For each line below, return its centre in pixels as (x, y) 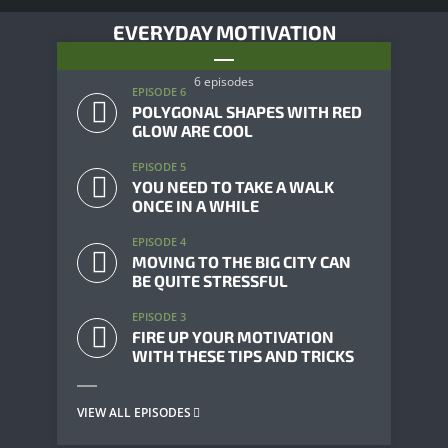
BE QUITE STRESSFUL (210, 280)
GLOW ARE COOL (192, 130)
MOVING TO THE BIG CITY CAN (241, 261)
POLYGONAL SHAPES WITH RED (247, 111)
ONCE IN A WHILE (195, 205)
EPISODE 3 (159, 316)
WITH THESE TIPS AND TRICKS (243, 355)
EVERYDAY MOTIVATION (224, 32)
